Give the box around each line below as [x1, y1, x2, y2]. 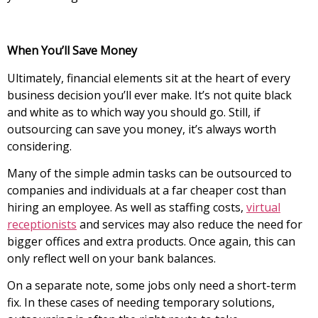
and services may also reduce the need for [77, 216, 302, 232]
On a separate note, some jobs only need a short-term [7, 278, 296, 294]
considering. [7, 138, 80, 154]
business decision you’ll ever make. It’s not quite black [7, 87, 292, 103]
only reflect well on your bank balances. [7, 250, 216, 266]
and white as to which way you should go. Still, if [7, 104, 261, 120]
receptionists [7, 216, 77, 232]
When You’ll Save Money [7, 43, 137, 59]
